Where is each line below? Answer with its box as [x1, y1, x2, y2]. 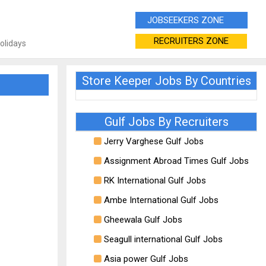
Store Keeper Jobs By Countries [81, 74, 251, 88]
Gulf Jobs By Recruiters [104, 115, 229, 129]
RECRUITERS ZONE [154, 36, 229, 46]
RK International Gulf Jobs [102, 175, 206, 186]
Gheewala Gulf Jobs [102, 214, 182, 225]
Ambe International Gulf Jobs [102, 195, 218, 205]
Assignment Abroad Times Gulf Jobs [102, 156, 249, 166]
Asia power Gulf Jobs [102, 254, 188, 264]
